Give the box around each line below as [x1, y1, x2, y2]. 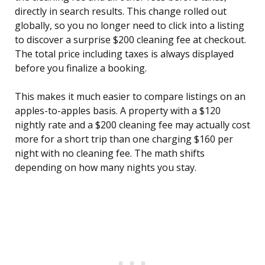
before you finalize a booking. [15, 62, 147, 75]
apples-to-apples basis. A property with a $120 [15, 104, 221, 118]
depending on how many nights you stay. [15, 161, 196, 174]
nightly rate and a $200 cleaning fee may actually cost [15, 118, 250, 132]
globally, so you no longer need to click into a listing [15, 19, 244, 33]
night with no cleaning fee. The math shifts [15, 147, 205, 160]
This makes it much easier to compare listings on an [15, 90, 245, 104]
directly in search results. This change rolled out [15, 5, 227, 18]
